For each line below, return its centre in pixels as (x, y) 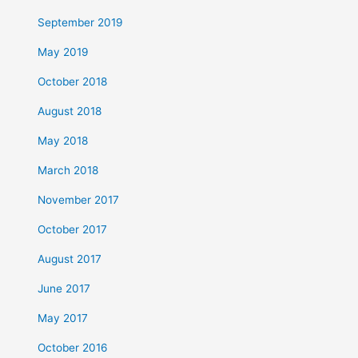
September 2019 (81, 23)
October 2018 (73, 82)
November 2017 (79, 200)
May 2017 (63, 318)
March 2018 (68, 171)
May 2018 (63, 141)
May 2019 (64, 52)
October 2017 (73, 230)
